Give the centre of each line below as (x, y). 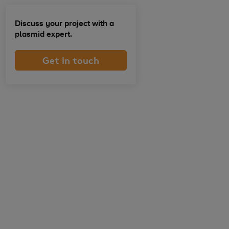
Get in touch (71, 60)
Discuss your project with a (65, 24)
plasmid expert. (44, 35)
